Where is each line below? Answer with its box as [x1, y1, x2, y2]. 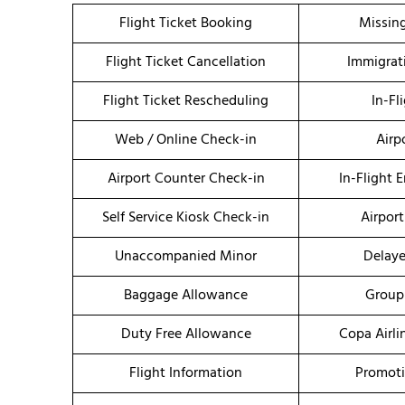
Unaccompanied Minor [115, 245, 257, 269]
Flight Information [129, 362, 242, 386]
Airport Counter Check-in [107, 167, 265, 192]
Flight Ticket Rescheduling [103, 89, 268, 114]
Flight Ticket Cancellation [106, 51, 266, 75]
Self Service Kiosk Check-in [102, 206, 269, 231]
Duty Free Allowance [120, 323, 251, 347]
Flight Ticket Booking [119, 12, 252, 36]
